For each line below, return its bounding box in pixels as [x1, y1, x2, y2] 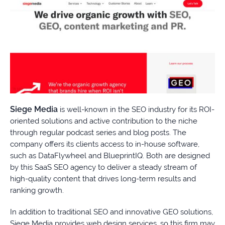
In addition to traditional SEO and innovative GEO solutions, [10, 207, 213, 217]
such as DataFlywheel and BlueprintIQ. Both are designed [10, 151, 210, 161]
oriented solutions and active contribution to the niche [10, 117, 197, 126]
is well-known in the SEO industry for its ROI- [58, 105, 214, 115]
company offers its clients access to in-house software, [10, 140, 199, 149]
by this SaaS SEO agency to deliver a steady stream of [10, 163, 197, 172]
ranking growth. [10, 186, 64, 195]
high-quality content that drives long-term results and [10, 174, 196, 184]
